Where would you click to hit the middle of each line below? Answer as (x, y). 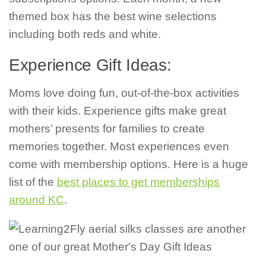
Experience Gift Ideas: (90, 65)
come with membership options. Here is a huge (129, 164)
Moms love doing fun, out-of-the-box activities (124, 93)
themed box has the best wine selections (113, 17)
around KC (37, 200)
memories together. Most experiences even (119, 147)
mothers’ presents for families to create (107, 129)
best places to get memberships (138, 182)
